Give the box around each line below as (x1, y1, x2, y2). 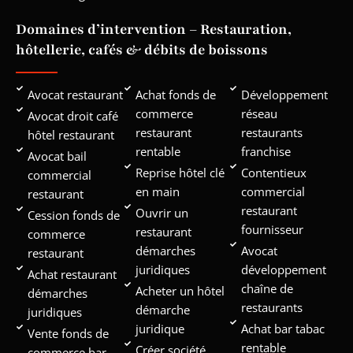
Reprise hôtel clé (136, 164, 225, 180)
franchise (240, 143, 291, 159)
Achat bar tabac (240, 320, 325, 336)
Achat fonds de (136, 86, 217, 102)
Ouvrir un (136, 204, 189, 221)
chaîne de (240, 280, 293, 296)
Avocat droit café (28, 107, 118, 124)
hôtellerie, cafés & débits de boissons (16, 39, 268, 59)
